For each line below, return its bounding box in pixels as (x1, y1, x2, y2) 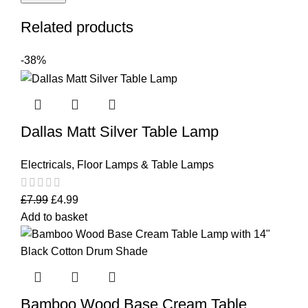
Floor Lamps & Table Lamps (77, 158, 214, 170)
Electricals (21, 158, 71, 170)
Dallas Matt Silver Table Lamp (21, 122, 219, 140)
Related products (21, 19, 133, 36)
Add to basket (21, 210, 87, 223)
